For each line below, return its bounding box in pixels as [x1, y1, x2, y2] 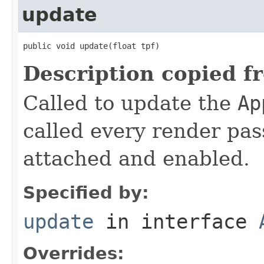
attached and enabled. [23, 146, 250, 170]
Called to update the [23, 91, 237, 115]
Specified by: [23, 182, 149, 203]
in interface [94, 209, 259, 233]
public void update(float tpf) [23, 41, 160, 51]
